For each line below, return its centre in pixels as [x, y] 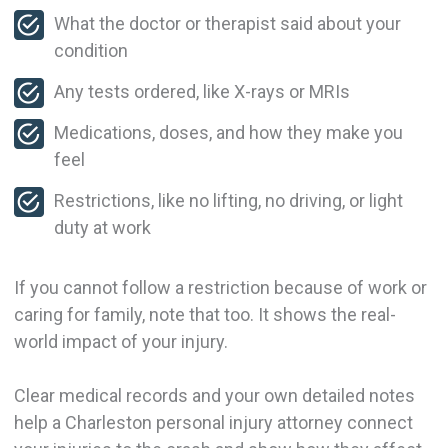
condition [94, 51]
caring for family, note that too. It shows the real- [204, 315]
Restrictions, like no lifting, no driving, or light [228, 201]
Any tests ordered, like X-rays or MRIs [205, 92]
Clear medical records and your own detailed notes [214, 396]
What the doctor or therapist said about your [227, 24]
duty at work [106, 228]
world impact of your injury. [120, 342]
